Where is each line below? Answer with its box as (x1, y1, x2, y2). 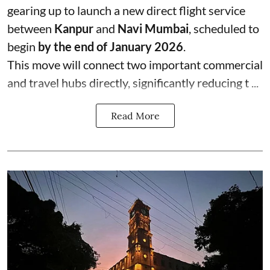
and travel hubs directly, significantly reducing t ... (7, 75, 259, 90)
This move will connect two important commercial (7, 57, 263, 72)
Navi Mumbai (118, 20, 189, 36)
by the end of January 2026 (38, 39, 183, 54)
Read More (110, 109, 160, 122)
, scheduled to (189, 20, 259, 36)
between (7, 20, 54, 36)
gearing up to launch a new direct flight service (7, 2, 245, 17)
